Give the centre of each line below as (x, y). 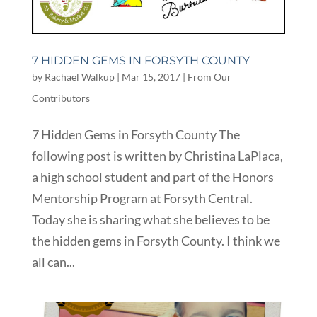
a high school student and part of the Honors (152, 177)
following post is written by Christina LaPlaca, (157, 156)
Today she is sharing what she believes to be (150, 220)
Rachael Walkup (79, 77)
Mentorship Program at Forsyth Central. (142, 198)
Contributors (60, 98)
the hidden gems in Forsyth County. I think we (156, 241)
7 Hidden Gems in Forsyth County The (136, 135)
